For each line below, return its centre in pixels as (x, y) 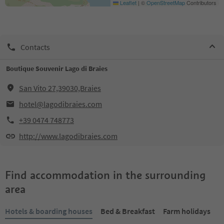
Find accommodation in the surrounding (105, 175)
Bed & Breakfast (128, 211)
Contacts (35, 47)
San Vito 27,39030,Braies (60, 88)
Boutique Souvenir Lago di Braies (57, 68)
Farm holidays (187, 211)
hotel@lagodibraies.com (60, 104)
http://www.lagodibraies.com (68, 136)
